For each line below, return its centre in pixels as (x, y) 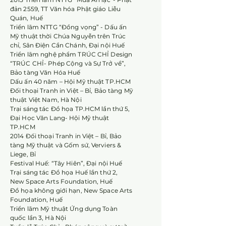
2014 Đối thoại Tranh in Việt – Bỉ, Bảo (66, 136)
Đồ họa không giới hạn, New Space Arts (71, 190)
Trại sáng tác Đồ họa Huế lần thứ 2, (64, 172)
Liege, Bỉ (23, 154)
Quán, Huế (27, 18)
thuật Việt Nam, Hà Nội (46, 100)
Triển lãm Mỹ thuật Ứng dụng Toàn (64, 209)
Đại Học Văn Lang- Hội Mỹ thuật (60, 118)
